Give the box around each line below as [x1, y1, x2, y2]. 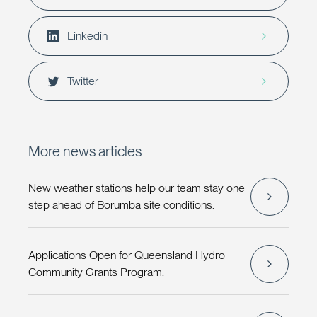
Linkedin [67, 28, 108, 42]
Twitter [67, 74, 98, 88]
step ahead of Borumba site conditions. [28, 197, 214, 212]
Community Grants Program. [28, 265, 164, 279]
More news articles [28, 142, 142, 160]
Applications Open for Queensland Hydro [28, 248, 225, 262]
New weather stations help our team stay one [28, 180, 245, 195]
